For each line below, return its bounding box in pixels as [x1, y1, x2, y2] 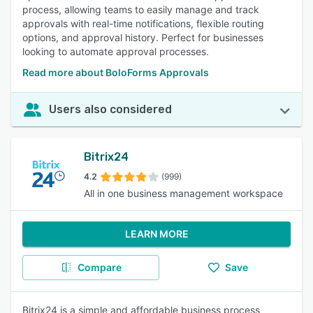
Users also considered [49, 103, 172, 116]
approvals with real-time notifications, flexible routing [22, 17, 264, 29]
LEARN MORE [124, 228, 189, 240]
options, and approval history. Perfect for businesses [22, 31, 263, 43]
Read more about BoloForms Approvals [22, 66, 209, 78]
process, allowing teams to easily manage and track [22, 3, 259, 15]
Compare [77, 261, 122, 273]
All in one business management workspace [84, 187, 283, 199]
